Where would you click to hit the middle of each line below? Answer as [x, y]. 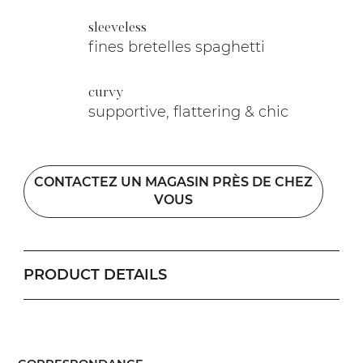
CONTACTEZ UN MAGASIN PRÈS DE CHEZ [174, 182]
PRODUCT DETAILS [96, 274]
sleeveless [118, 28]
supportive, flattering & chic [189, 111]
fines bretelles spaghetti [177, 47]
